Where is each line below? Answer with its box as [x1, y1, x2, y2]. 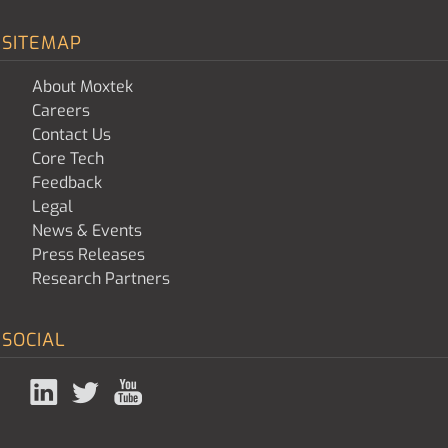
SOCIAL [2, 328, 66, 352]
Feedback [32, 172, 102, 193]
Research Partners [32, 268, 170, 289]
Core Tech [32, 148, 104, 169]
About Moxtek [32, 76, 133, 97]
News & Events [32, 220, 142, 241]
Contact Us [32, 124, 111, 145]
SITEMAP [2, 31, 82, 55]
